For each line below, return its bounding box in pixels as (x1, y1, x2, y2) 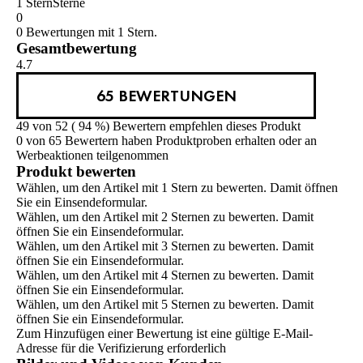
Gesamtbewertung (16, 40, 137, 58)
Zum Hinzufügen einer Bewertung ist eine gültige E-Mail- (16, 327, 313, 341)
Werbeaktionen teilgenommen (16, 148, 169, 163)
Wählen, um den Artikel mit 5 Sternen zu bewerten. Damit (16, 297, 314, 312)
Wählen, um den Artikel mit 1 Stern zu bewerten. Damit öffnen (16, 181, 338, 195)
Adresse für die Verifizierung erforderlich (16, 341, 226, 356)
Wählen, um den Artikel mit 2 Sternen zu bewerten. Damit (16, 210, 314, 224)
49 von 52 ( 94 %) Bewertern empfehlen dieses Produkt (16, 119, 301, 134)
